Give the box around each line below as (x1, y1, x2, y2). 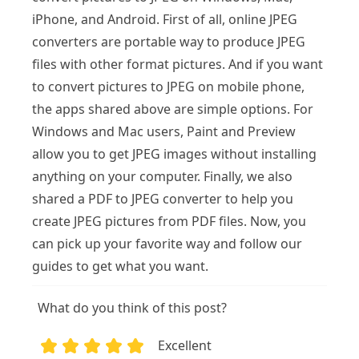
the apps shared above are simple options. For (32, 99, 313, 118)
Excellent (158, 337, 212, 355)
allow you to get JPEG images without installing (32, 144, 317, 163)
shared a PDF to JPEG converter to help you (32, 189, 293, 208)
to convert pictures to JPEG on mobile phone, (32, 77, 305, 95)
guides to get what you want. (32, 256, 208, 275)
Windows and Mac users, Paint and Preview (32, 122, 296, 140)
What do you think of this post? (38, 299, 228, 317)
